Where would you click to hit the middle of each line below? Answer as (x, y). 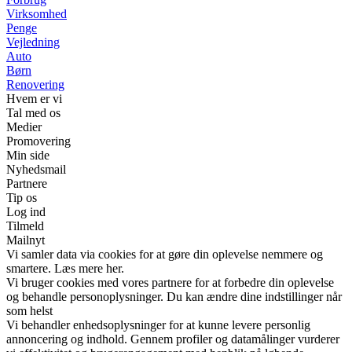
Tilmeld (25, 225)
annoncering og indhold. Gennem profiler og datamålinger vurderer (173, 339)
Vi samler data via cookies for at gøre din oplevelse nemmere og (165, 254)
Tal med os (33, 112)
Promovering (38, 141)
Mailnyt (26, 240)
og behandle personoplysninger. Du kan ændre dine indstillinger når (174, 296)
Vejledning (33, 42)
